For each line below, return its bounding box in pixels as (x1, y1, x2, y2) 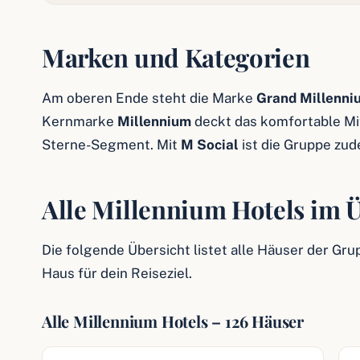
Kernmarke (42, 113, 117, 129)
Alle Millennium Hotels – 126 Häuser (42, 310, 304, 332)
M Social (181, 137, 239, 153)
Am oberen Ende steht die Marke (42, 90, 256, 106)
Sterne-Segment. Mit (42, 137, 181, 153)
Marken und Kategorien (42, 40, 310, 74)
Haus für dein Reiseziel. (42, 265, 192, 281)
